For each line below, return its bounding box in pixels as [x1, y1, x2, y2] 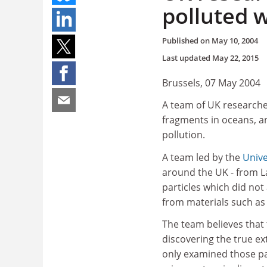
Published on [162, 35, 212, 46]
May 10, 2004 [212, 35, 258, 46]
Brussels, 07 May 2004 [162, 76, 260, 89]
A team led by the [162, 150, 243, 164]
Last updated [162, 52, 212, 63]
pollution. [162, 128, 205, 141]
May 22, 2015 [212, 52, 259, 63]
